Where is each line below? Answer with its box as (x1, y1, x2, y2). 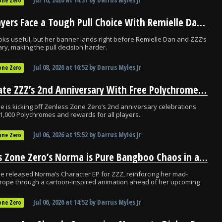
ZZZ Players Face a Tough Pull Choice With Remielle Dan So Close (197, 15, 205, 29)
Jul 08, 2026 (33, 62, 64, 72)
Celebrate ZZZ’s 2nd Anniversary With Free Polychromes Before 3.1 (198, 83, 207, 97)
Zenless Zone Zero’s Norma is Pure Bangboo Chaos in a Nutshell (199, 150, 208, 164)
